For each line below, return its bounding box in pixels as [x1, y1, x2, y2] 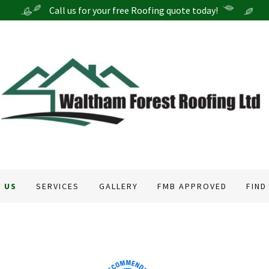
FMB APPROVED [157, 181, 227, 192]
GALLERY [98, 181, 138, 192]
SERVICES [36, 181, 80, 192]
